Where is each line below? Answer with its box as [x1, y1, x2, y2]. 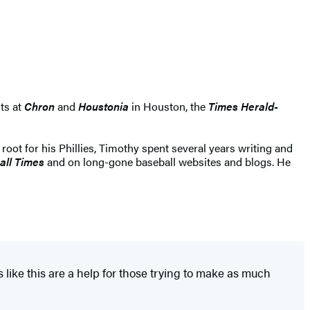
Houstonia [78, 98, 129, 115]
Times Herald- [208, 98, 278, 115]
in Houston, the [129, 98, 208, 115]
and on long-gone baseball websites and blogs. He [44, 154, 291, 170]
